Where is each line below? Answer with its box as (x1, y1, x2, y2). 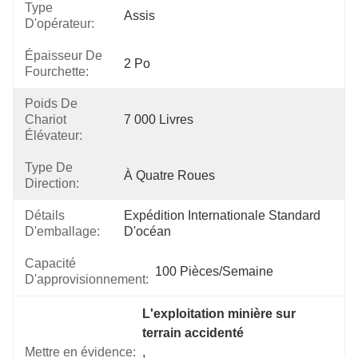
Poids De (25, 97, 78, 110)
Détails (25, 209, 65, 222)
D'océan (124, 225, 171, 238)
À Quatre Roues (124, 169, 215, 182)
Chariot (25, 113, 66, 126)
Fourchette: (25, 65, 89, 78)
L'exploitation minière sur (142, 307, 296, 320)
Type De (25, 161, 73, 174)
